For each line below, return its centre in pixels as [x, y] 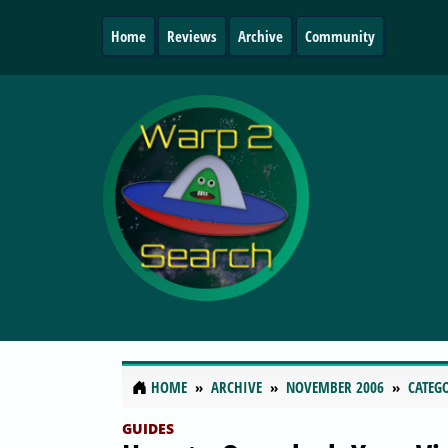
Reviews [192, 36]
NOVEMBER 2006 [335, 387]
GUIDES [148, 428]
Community [339, 36]
